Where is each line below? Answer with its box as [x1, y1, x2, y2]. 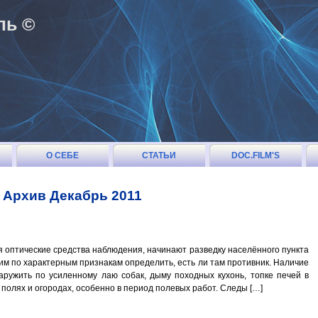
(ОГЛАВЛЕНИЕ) [126, 173, 192, 183]
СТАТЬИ [142, 150, 176, 160]
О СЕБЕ [46, 150, 79, 160]
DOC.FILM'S [231, 150, 280, 160]
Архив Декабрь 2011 [3, 188, 142, 203]
